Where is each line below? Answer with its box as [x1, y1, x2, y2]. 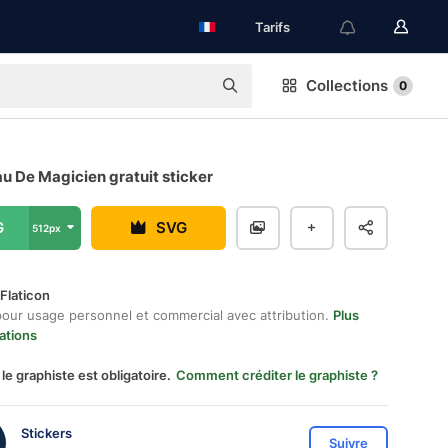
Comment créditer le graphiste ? [176, 367, 378, 383]
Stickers [21, 424, 72, 441]
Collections [306, 76, 388, 95]
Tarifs [255, 19, 290, 35]
